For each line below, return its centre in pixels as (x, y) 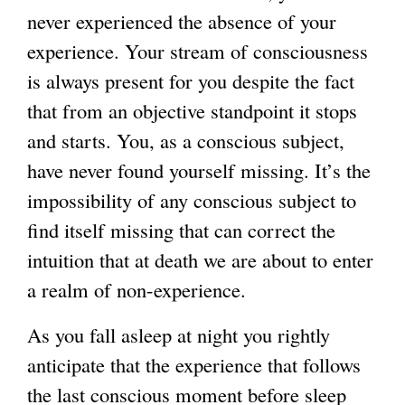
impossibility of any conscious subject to (192, 200)
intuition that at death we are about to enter (200, 260)
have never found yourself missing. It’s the (199, 170)
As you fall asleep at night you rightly (179, 335)
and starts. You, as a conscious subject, (186, 141)
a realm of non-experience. (137, 290)
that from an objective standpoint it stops (192, 111)
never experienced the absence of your (182, 21)
